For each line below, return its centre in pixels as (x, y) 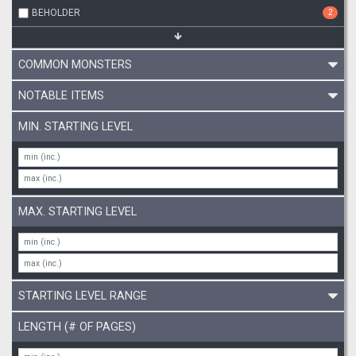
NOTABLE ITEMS (61, 96)
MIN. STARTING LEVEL (75, 127)
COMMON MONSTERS (75, 65)
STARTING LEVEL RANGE (83, 296)
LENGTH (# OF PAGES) (77, 327)
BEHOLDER (56, 13)
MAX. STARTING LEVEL (77, 211)
